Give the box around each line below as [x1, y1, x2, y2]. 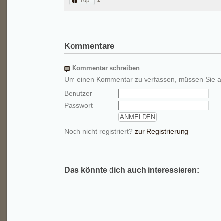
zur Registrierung [135, 127, 188, 135]
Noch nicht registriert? [64, 127, 135, 135]
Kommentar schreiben [72, 64, 140, 72]
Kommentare [64, 41, 114, 51]
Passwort [64, 101, 93, 109]
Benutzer [64, 89, 92, 97]
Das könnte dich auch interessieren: [64, 166, 199, 174]
